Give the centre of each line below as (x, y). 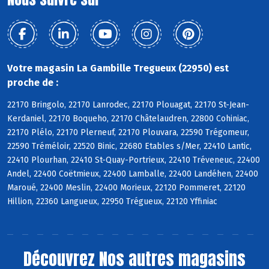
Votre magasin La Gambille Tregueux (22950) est (118, 68)
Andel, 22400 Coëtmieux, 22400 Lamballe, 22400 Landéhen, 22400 (133, 174)
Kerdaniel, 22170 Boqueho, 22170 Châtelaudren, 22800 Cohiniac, (128, 119)
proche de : (33, 83)
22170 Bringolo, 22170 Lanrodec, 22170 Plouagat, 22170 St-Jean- (128, 105)
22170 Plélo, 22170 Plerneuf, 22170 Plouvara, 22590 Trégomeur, (128, 133)
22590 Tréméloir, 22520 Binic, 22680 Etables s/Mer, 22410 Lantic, (129, 147)
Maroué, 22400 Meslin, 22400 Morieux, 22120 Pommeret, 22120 (126, 188)
